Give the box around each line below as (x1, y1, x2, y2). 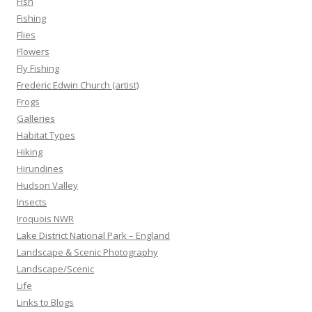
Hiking (17, 145, 42, 158)
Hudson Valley (17, 178, 78, 192)
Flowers (17, 45, 49, 58)
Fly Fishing (17, 61, 59, 75)
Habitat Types (17, 128, 75, 141)
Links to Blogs (17, 295, 74, 309)
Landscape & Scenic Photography (17, 245, 158, 258)
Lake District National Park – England (17, 228, 170, 242)
